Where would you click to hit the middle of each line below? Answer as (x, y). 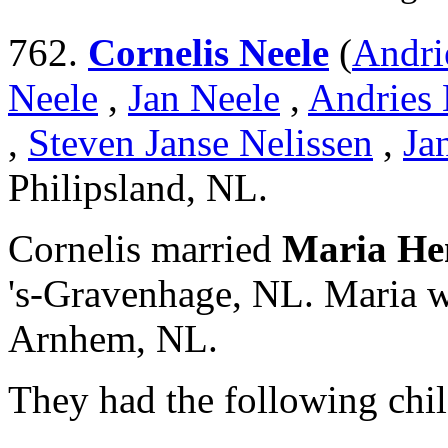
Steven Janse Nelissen (200, 143)
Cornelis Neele (208, 53)
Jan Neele (204, 98)
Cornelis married (145, 249)
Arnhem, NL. (113, 339)
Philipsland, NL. (138, 188)
